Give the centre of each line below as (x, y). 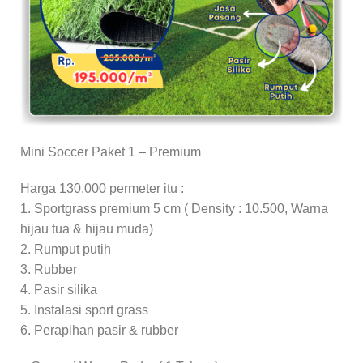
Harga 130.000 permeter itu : (102, 188)
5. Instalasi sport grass (84, 310)
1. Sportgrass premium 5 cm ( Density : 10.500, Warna (174, 209)
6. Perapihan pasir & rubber (99, 330)
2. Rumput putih (66, 249)
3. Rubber (49, 269)
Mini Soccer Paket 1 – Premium (111, 152)
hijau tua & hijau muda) (87, 229)
